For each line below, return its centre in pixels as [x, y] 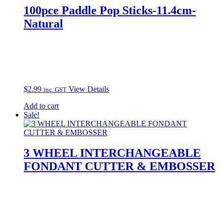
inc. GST [55, 89]
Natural [43, 23]
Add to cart [41, 106]
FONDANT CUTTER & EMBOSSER [119, 166]
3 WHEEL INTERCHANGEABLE [112, 153]
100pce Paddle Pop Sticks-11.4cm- [110, 10]
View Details [89, 89]
